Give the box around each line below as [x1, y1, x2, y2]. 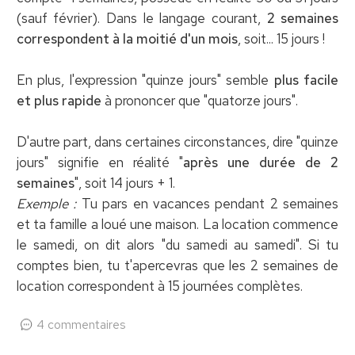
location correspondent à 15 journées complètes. [16, 277, 303, 295]
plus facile [273, 71, 339, 89]
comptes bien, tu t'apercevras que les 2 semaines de [16, 256, 339, 274]
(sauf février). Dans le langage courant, [16, 9, 267, 27]
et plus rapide [16, 91, 101, 109]
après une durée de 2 [183, 153, 339, 171]
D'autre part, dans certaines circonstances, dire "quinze [16, 132, 339, 151]
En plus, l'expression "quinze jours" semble [16, 71, 274, 89]
